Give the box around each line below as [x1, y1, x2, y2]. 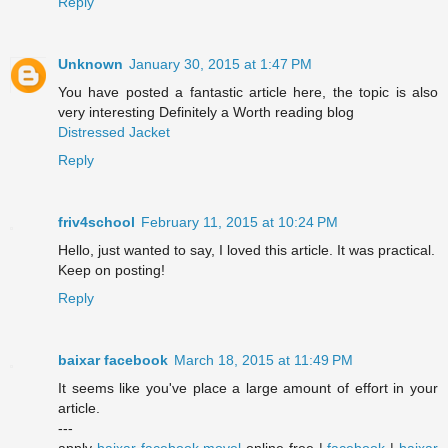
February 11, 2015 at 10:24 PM [141, 213, 338, 230]
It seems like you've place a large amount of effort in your [58, 379, 438, 396]
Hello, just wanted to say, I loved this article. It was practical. [58, 241, 435, 258]
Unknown [58, 55, 123, 72]
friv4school [58, 213, 135, 230]
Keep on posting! [58, 261, 165, 278]
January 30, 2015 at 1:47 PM [129, 55, 312, 72]
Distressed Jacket [58, 123, 170, 140]
